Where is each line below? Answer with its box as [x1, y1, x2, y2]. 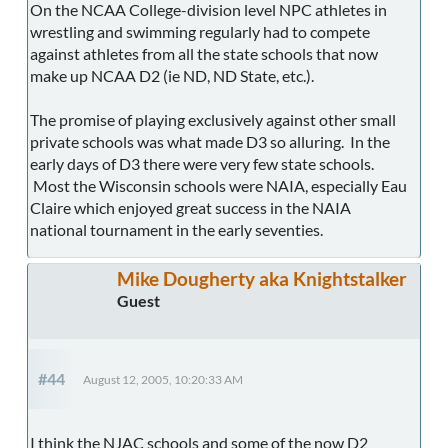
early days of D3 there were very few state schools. [30, 153, 374, 173]
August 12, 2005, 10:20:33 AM [83, 372, 243, 386]
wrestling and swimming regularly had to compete [30, 21, 370, 41]
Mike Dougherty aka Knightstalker [117, 266, 407, 290]
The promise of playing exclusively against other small [30, 109, 396, 129]
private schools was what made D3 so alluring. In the [30, 131, 390, 151]
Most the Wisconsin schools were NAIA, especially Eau [30, 175, 407, 195]
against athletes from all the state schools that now [30, 43, 378, 63]
